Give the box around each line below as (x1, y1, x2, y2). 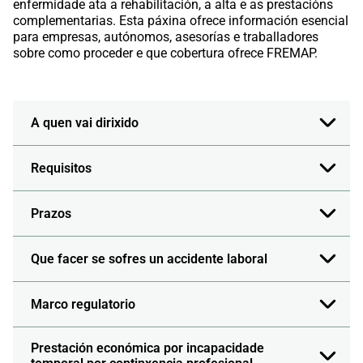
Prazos (31, 206, 71, 222)
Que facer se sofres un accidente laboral (31, 251, 267, 267)
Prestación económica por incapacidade (31, 340, 264, 357)
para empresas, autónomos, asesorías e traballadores (13, 29, 318, 45)
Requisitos (31, 160, 92, 177)
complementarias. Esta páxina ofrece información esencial (13, 13, 348, 29)
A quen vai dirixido (31, 115, 139, 131)
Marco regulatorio (31, 297, 135, 313)
